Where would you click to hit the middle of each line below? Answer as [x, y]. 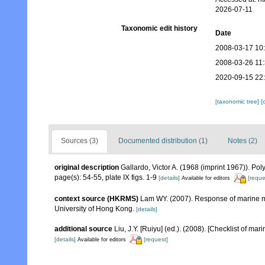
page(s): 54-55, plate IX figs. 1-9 [106, 178]
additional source [83, 229]
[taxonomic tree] [238, 102]
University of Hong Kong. [94, 209]
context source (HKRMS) [96, 198]
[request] [156, 239]
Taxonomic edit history [159, 29]
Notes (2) [243, 141]
